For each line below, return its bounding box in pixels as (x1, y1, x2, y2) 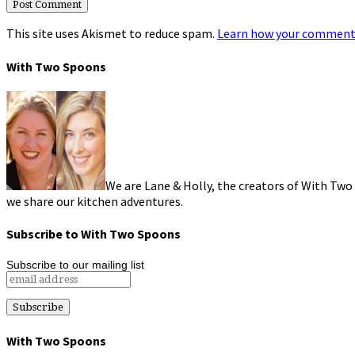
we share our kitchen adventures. (6, 193, 183, 209)
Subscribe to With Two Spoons (6, 226, 181, 242)
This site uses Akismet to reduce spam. (6, 25, 217, 42)
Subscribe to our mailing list (6, 258, 144, 272)
